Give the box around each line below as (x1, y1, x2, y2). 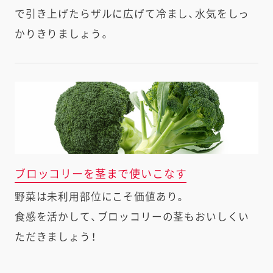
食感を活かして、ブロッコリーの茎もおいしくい (14, 210, 250, 223)
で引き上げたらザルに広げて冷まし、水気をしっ (14, 8, 250, 21)
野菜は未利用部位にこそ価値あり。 (14, 190, 186, 203)
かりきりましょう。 (14, 28, 110, 41)
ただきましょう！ (14, 230, 96, 243)
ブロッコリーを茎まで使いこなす (14, 167, 187, 180)
